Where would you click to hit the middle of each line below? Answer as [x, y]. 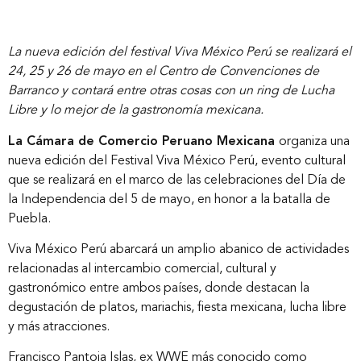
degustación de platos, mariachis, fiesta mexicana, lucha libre [177, 307]
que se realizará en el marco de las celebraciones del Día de [177, 180]
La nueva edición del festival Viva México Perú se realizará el [180, 53]
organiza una [314, 141]
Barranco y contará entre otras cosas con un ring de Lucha [171, 91]
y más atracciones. [59, 327]
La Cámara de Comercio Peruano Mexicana [143, 141]
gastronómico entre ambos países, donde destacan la [159, 288]
